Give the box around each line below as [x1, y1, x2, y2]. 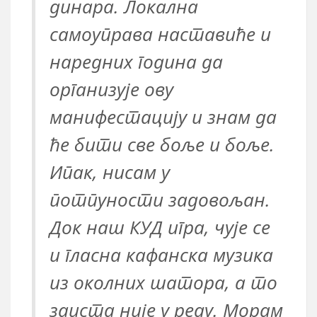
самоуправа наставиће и [50, 21, 271, 47]
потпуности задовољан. [50, 187, 270, 212]
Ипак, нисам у [50, 159, 170, 185]
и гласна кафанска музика [50, 242, 273, 267]
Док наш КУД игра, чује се [50, 214, 270, 240]
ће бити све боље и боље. [50, 132, 275, 157]
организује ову [50, 76, 173, 102]
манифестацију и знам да [50, 104, 277, 129]
